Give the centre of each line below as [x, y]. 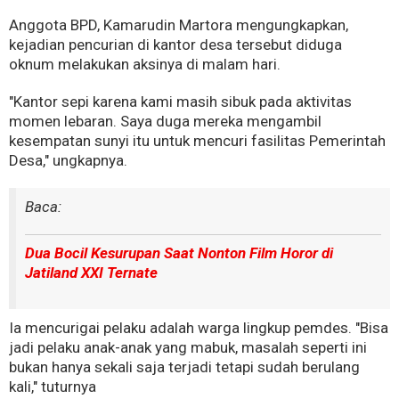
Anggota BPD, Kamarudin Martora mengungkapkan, [179, 25]
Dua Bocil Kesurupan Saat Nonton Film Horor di [179, 253]
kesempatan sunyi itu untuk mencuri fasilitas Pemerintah [197, 141]
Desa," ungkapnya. [68, 160]
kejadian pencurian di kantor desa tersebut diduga [175, 45]
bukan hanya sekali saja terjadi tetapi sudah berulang [184, 367]
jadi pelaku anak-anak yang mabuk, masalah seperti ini [188, 347]
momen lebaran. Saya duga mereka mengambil [165, 121]
